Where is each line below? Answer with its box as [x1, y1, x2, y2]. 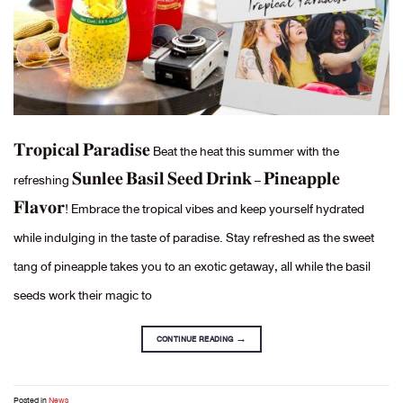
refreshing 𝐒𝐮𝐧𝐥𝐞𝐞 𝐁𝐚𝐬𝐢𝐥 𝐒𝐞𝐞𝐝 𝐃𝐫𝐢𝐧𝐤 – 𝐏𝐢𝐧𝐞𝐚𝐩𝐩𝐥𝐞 [13, 168, 340, 191]
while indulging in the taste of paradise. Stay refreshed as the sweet [13, 226, 374, 248]
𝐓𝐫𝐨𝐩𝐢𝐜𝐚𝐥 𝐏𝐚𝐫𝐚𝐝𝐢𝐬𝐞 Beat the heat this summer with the [13, 139, 339, 162]
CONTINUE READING [156, 332, 236, 345]
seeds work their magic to [13, 283, 152, 306]
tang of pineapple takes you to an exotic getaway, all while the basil [13, 255, 371, 277]
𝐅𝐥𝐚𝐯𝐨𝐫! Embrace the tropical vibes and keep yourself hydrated [13, 197, 364, 219]
